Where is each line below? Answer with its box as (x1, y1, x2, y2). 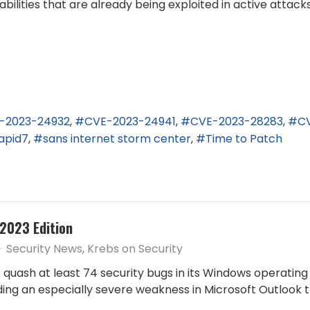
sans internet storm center (43, 130, 191, 147)
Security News (6, 240, 82, 257)
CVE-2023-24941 (84, 113, 176, 130)
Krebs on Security (87, 240, 183, 257)
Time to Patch (206, 130, 282, 147)
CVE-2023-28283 (190, 113, 283, 130)
